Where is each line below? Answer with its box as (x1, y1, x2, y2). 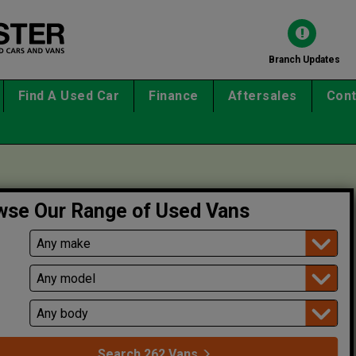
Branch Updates (268, 54, 340, 65)
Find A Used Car (17, 88, 119, 103)
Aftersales (227, 88, 297, 103)
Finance (149, 88, 199, 103)
